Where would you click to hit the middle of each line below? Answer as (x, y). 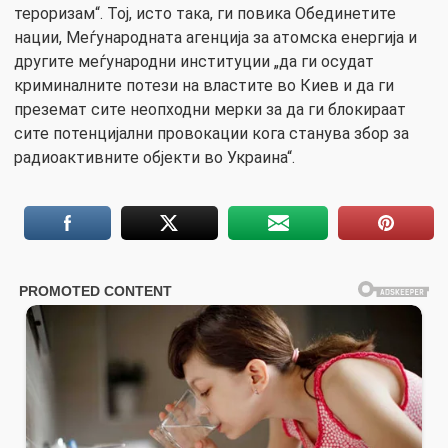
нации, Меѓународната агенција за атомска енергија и (215, 37)
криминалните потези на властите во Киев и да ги (204, 85)
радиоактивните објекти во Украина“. (154, 157)
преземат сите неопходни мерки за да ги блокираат (210, 109)
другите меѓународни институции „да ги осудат (194, 61)
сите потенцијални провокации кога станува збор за (211, 133)
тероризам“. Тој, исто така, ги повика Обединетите (205, 13)
